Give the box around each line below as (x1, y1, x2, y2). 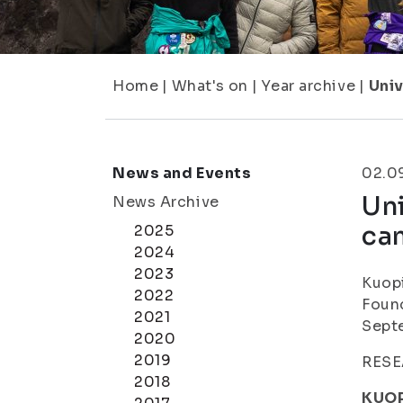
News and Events (112, 164, 252, 183)
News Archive (112, 193, 219, 211)
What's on (171, 76, 248, 95)
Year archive (261, 76, 356, 95)
